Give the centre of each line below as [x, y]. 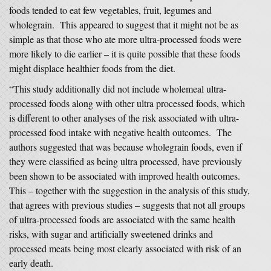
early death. [31, 263]
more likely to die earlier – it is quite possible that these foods [125, 54]
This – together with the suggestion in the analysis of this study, [129, 190]
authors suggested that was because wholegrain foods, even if [126, 147]
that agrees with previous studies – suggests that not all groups [127, 205]
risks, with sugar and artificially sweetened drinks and [111, 234]
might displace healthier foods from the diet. [92, 68]
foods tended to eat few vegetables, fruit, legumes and [110, 10]
